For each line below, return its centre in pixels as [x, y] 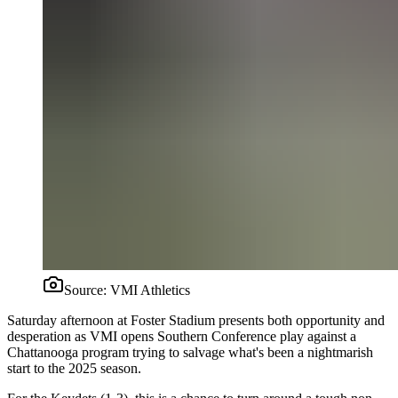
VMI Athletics [150, 290]
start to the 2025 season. [74, 368]
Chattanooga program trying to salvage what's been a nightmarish [190, 352]
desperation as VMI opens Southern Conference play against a [182, 336]
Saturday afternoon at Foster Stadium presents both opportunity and [196, 320]
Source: [87, 290]
